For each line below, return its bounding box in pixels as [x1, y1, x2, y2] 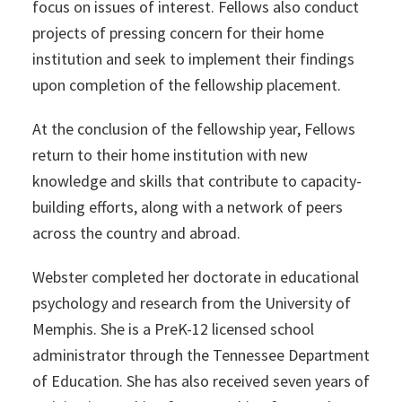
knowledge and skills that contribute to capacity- [31, 170, 362, 192]
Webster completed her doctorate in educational [31, 267, 359, 288]
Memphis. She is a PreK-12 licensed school [31, 319, 314, 340]
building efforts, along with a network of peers [31, 197, 343, 218]
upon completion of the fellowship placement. [31, 74, 341, 96]
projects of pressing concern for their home [31, 22, 324, 44]
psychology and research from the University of [31, 293, 351, 314]
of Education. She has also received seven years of [31, 371, 370, 392]
